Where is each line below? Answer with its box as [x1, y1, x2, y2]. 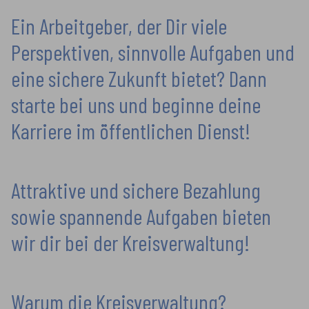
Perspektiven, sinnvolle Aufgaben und [11, 39, 295, 65]
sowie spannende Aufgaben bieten [11, 203, 271, 229]
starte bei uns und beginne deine [11, 91, 261, 117]
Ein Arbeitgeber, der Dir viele [11, 12, 227, 39]
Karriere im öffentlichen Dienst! [11, 117, 250, 143]
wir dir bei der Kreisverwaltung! [11, 229, 250, 255]
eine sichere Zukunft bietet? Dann [11, 65, 267, 91]
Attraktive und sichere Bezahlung [11, 177, 261, 203]
